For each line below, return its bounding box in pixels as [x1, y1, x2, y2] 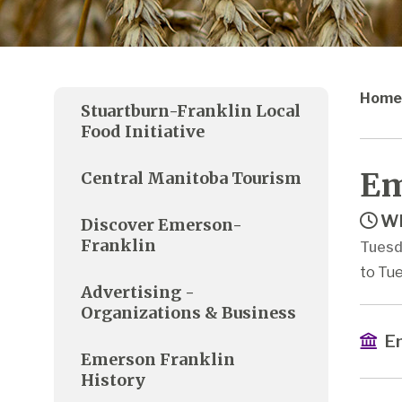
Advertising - [81, 281, 195, 302]
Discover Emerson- [81, 214, 242, 235]
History [81, 369, 145, 390]
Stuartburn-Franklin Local [81, 100, 301, 121]
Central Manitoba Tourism [81, 167, 301, 188]
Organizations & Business [81, 301, 296, 323]
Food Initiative [81, 120, 205, 142]
